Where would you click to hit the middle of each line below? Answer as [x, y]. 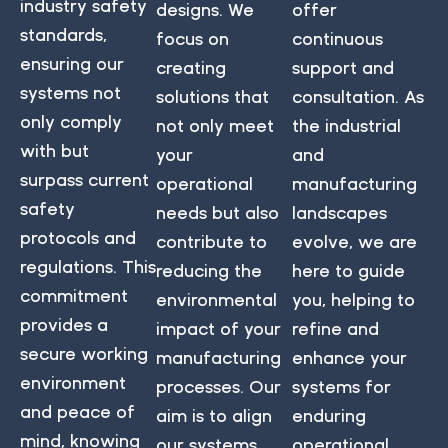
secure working [84, 353]
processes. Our [218, 386]
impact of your [218, 328]
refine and [335, 328]
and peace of [77, 411]
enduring [329, 415]
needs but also [217, 212]
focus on [192, 38]
